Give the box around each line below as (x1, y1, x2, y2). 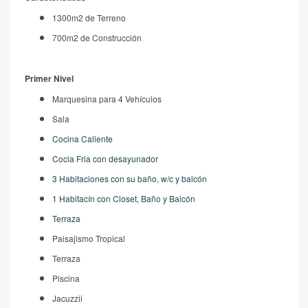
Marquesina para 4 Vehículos (52, 93, 162, 104)
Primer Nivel (25, 72, 74, 85)
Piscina (52, 272, 80, 284)
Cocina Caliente (52, 133, 113, 144)
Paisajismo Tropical (52, 232, 125, 244)
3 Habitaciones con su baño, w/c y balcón (52, 173, 207, 184)
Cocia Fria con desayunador (52, 153, 158, 164)
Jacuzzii (52, 292, 82, 304)
